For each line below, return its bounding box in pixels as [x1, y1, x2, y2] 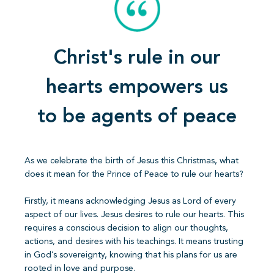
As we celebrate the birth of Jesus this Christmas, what [24, 157, 239, 166]
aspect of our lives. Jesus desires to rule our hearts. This [24, 210, 244, 220]
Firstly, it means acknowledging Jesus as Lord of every [24, 197, 236, 206]
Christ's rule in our [53, 49, 221, 69]
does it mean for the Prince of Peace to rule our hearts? [24, 170, 243, 179]
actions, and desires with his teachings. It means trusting [24, 237, 243, 246]
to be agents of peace [37, 108, 237, 128]
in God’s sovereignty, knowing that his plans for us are [24, 251, 237, 260]
